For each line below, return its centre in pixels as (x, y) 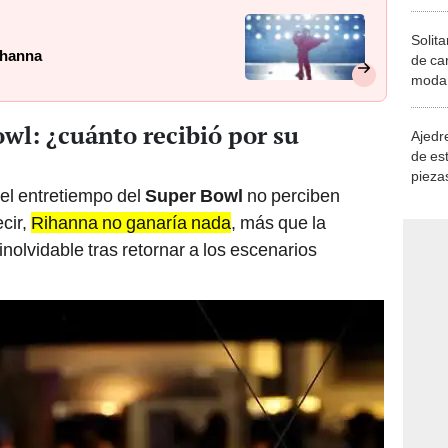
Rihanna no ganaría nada (131, 223)
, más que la (278, 223)
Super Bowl (192, 196)
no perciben (291, 196)
